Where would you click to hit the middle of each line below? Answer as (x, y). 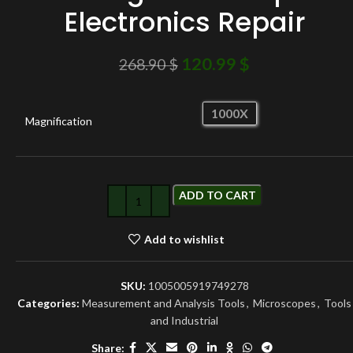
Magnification (59, 121)
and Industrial (184, 320)
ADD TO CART (217, 195)
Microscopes (284, 303)
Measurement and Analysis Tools (163, 303)
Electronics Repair (184, 22)
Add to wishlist (184, 239)
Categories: (48, 303)
